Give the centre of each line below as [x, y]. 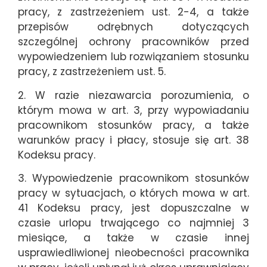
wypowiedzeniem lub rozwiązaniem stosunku [133, 57]
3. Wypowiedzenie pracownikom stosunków [133, 178]
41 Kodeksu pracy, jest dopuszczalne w [133, 208]
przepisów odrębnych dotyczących [133, 27]
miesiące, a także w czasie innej [133, 237]
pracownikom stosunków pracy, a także [133, 125]
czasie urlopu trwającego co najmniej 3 [133, 223]
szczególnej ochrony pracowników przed [133, 42]
